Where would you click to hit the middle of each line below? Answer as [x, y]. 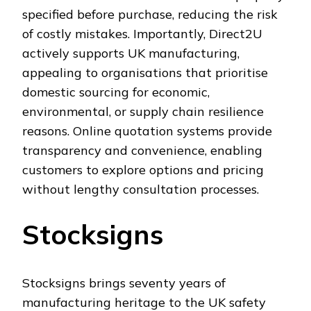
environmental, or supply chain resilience [143, 111]
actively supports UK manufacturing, [131, 53]
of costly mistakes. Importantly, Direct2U [142, 33]
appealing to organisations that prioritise [145, 72]
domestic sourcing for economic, [116, 92]
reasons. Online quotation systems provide [147, 131]
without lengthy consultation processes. [141, 189]
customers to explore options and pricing [143, 169]
